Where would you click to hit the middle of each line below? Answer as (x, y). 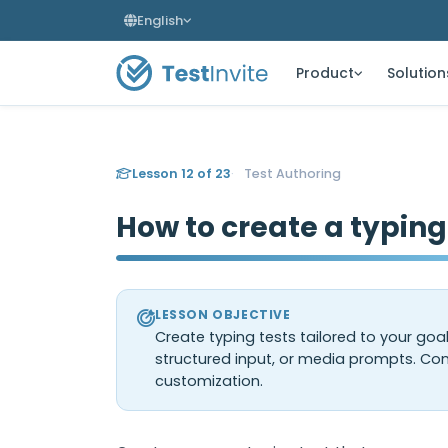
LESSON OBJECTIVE (223, 314)
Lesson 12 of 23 (181, 173)
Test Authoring (292, 173)
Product (325, 72)
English (160, 20)
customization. (209, 381)
